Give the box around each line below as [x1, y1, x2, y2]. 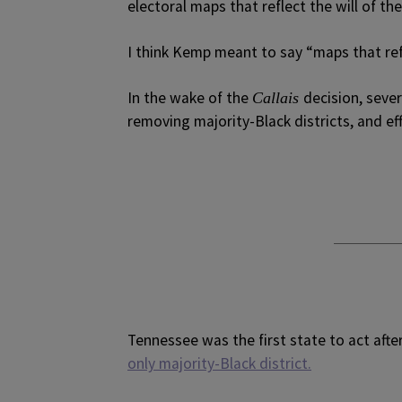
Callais [252, 88, 303, 107]
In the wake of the [127, 87, 252, 108]
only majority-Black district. [127, 353, 311, 373]
